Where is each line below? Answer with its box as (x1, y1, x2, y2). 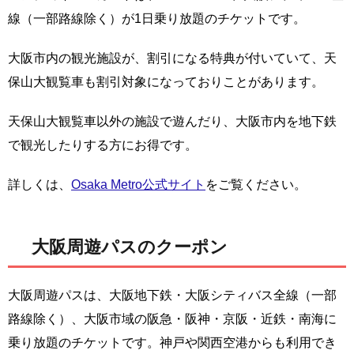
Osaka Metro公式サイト (71, 178, 205, 192)
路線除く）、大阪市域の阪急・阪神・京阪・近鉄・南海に (8, 312, 337, 326)
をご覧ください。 (205, 178, 307, 192)
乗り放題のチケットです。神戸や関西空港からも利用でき (8, 336, 337, 350)
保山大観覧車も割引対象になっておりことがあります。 (8, 75, 324, 89)
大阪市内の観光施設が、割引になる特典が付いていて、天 (8, 51, 337, 66)
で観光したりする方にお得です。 (8, 138, 198, 153)
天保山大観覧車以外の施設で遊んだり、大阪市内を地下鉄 (8, 115, 337, 129)
